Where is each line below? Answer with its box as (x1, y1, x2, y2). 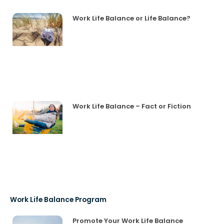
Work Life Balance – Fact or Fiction (72, 101, 191, 111)
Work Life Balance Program (10, 194, 106, 204)
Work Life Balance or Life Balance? (72, 13, 190, 23)
